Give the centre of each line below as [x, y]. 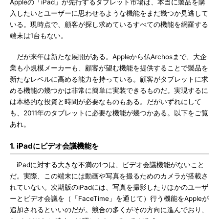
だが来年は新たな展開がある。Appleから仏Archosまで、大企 [108, 57]
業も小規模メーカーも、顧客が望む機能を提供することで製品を [109, 68]
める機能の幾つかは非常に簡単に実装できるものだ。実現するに [109, 90]
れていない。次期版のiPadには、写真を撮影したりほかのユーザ [109, 187]
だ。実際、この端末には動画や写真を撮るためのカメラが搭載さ [109, 176]
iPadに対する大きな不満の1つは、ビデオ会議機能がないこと [107, 165]
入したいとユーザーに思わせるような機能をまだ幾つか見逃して [109, 13]
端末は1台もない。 [39, 36]
